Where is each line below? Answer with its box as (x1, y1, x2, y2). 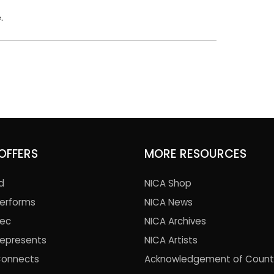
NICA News (144, 195, 193, 209)
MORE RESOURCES (144, 145, 246, 162)
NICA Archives (144, 214, 206, 228)
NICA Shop (144, 176, 191, 190)
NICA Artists (144, 233, 198, 246)
